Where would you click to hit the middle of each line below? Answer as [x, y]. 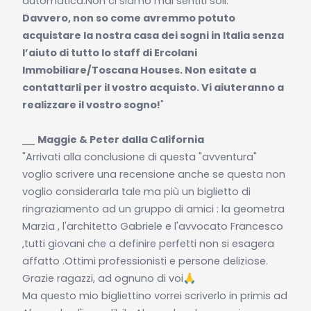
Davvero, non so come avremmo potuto [128, 18]
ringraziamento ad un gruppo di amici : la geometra [153, 209]
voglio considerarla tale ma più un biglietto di [136, 191]
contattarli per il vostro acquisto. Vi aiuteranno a [153, 87]
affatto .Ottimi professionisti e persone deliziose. [145, 261]
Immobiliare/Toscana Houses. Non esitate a [139, 70]
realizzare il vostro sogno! [91, 104]
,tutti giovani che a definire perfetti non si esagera [148, 243]
